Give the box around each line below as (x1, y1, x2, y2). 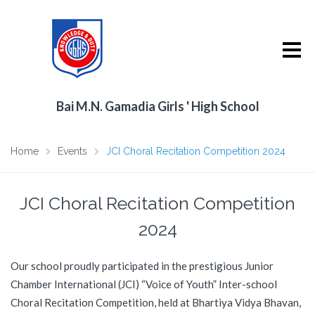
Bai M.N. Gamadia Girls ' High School (56, 98, 259, 114)
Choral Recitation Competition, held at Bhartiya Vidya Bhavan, (11, 296, 301, 309)
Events (58, 146, 87, 157)
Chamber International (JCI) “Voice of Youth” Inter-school (11, 278, 277, 290)
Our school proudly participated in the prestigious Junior (11, 259, 274, 272)
